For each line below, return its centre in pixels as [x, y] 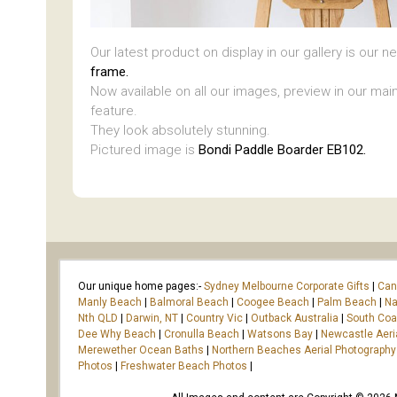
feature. [114, 111]
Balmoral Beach [189, 302]
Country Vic [214, 318]
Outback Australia [295, 318]
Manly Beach [110, 302]
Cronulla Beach [202, 334]
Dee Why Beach [117, 334]
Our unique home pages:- [141, 286]
